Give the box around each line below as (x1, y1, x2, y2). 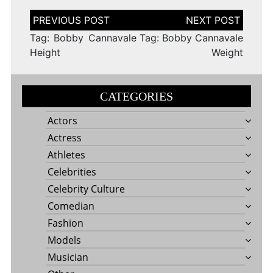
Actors (47, 114, 77, 128)
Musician (47, 250, 88, 264)
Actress (47, 131, 82, 145)
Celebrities (47, 165, 96, 179)
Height (29, 46, 60, 59)
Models (47, 233, 81, 247)
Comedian (47, 199, 94, 213)
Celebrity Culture (47, 182, 125, 196)
